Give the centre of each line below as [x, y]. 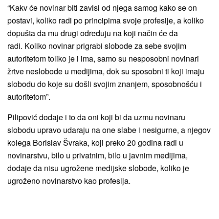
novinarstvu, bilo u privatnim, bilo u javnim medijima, [98, 155]
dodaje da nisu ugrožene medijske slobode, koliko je [98, 168]
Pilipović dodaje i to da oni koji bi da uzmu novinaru [96, 117]
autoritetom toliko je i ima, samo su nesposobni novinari [103, 58]
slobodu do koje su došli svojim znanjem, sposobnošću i [105, 84]
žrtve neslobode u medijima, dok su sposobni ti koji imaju [106, 71]
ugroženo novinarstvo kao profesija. [69, 181]
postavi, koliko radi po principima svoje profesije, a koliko [106, 20]
